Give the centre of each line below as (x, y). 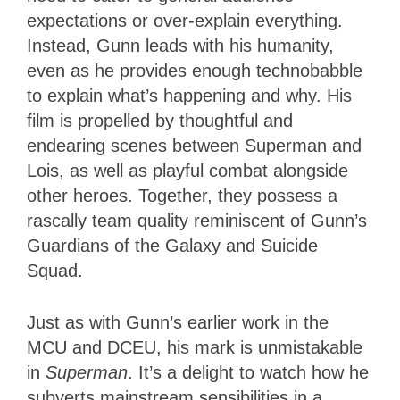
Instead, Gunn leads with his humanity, (180, 45)
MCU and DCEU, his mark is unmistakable (195, 347)
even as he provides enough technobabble (195, 70)
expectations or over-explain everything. (185, 20)
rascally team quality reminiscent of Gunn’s (197, 220)
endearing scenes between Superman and (194, 145)
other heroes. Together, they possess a (182, 195)
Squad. (60, 270)
